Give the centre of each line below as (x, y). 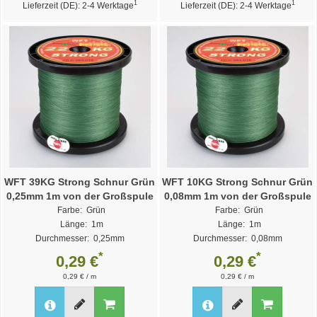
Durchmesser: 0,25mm (80, 238)
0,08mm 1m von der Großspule (237, 196)
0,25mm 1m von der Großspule (80, 196)
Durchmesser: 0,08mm (237, 238)
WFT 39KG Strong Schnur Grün (80, 181)
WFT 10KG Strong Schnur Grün (237, 181)
